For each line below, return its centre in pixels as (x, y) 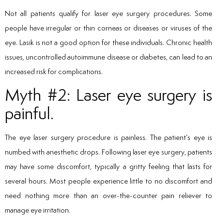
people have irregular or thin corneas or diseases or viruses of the (108, 28)
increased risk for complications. (54, 71)
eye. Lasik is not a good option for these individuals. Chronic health (108, 42)
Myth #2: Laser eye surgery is (108, 95)
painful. (29, 113)
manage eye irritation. (38, 210)
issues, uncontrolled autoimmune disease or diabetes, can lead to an (108, 57)
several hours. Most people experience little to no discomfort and (108, 181)
